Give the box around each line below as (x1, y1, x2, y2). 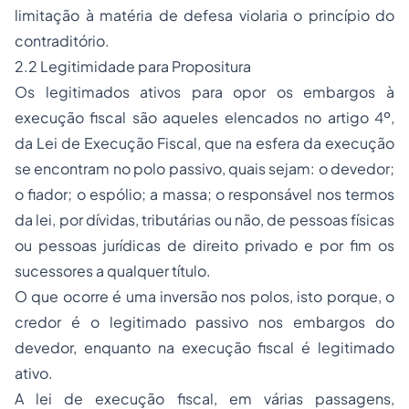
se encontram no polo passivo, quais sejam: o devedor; (15, 159, 394, 178)
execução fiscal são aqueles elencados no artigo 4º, (15, 108, 394, 127)
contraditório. (15, 31, 110, 50)
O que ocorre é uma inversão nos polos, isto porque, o (15, 287, 394, 306)
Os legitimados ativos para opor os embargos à (15, 82, 394, 101)
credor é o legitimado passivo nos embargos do (15, 312, 394, 331)
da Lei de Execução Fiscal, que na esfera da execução (15, 133, 394, 152)
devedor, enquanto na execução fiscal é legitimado (15, 338, 394, 357)
